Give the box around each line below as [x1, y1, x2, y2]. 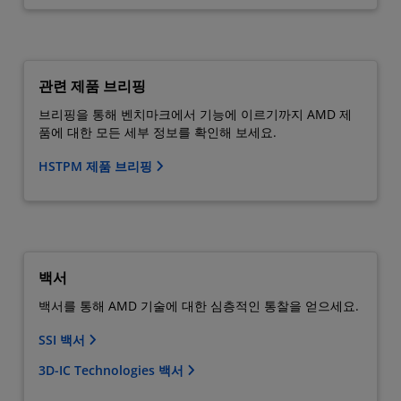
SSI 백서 [38, 330, 89, 348]
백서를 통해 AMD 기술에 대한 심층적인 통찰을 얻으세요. [38, 296, 359, 314]
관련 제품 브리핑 [38, 75, 146, 96]
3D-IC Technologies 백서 [38, 361, 187, 379]
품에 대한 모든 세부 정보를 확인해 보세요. [38, 123, 277, 141]
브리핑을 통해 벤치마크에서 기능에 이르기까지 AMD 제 [38, 105, 352, 123]
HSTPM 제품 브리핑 [38, 157, 156, 175]
